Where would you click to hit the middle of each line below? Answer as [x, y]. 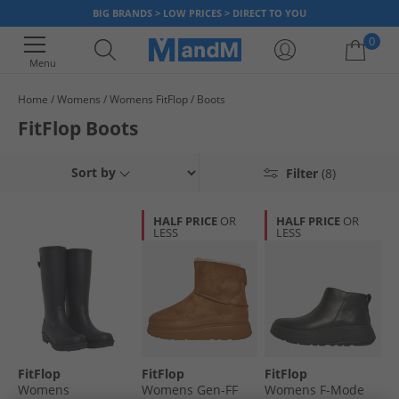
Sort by [94, 172]
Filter [301, 173]
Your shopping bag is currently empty [199, 121]
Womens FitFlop [149, 99]
